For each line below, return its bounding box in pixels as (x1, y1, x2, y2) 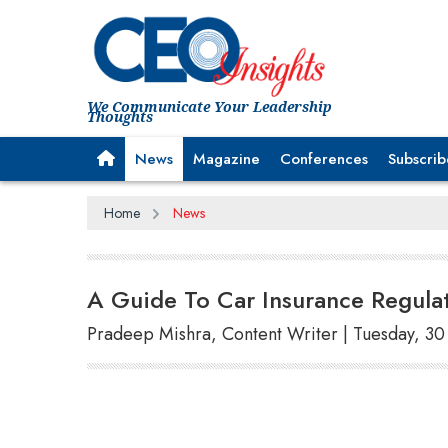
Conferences (280, 147, 368, 170)
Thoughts (87, 106, 153, 126)
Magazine (193, 147, 260, 170)
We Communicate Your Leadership (87, 96, 332, 116)
